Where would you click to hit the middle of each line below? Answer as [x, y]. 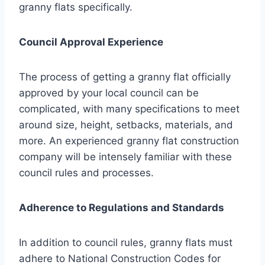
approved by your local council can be [109, 93]
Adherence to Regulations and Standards [122, 207]
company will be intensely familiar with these [125, 156]
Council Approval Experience [91, 42]
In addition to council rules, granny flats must [126, 242]
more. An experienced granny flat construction [129, 140]
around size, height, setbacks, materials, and [126, 125]
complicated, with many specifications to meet [129, 109]
